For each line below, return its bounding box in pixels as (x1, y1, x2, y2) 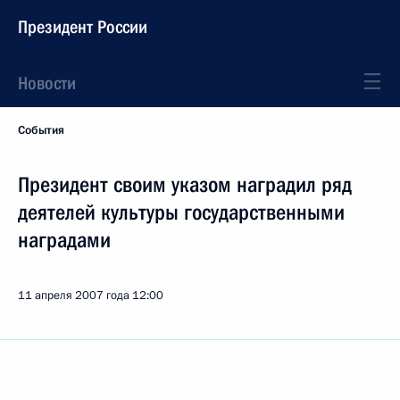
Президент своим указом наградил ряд (18, 172, 352, 197)
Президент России (18, 16, 147, 37)
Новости (18, 72, 76, 94)
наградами (18, 228, 111, 253)
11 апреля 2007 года (18, 287, 129, 304)
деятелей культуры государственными (18, 200, 345, 225)
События (18, 122, 64, 138)
